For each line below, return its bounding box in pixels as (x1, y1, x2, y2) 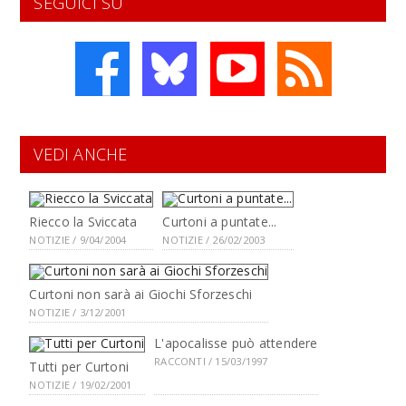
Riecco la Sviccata (29, 213, 138, 230)
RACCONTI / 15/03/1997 (154, 354, 268, 368)
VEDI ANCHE (34, 143, 128, 165)
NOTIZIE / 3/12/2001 (29, 305, 127, 319)
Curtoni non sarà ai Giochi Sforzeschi (29, 285, 253, 303)
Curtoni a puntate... (162, 213, 277, 230)
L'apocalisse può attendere (154, 334, 318, 352)
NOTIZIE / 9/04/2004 (29, 233, 127, 246)
